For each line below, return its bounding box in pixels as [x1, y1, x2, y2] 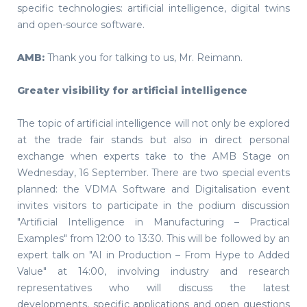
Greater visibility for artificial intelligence [17, 84, 250, 97]
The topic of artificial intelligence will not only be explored [17, 117, 290, 130]
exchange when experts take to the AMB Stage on [17, 150, 290, 162]
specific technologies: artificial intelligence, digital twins [17, 2, 290, 14]
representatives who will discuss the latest [17, 282, 290, 294]
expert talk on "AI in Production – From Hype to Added [17, 249, 290, 261]
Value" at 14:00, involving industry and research [17, 265, 290, 278]
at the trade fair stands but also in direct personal [17, 134, 290, 146]
